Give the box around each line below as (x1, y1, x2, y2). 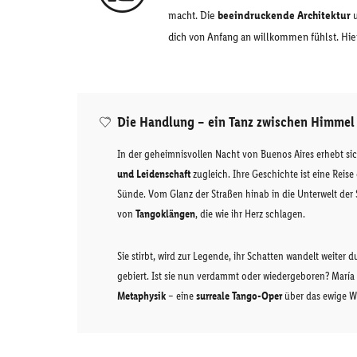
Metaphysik (117, 289, 166, 303)
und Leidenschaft (117, 167, 190, 181)
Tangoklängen (135, 207, 195, 221)
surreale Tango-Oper (196, 289, 282, 303)
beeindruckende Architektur (218, 8, 351, 22)
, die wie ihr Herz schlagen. (195, 207, 305, 221)
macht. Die (168, 8, 218, 22)
